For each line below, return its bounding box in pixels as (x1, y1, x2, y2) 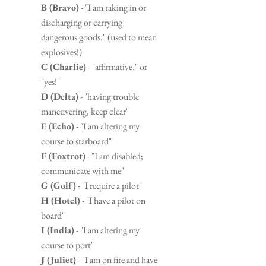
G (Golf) (41, 179, 76, 192)
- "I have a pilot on (80, 194, 145, 207)
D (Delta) (41, 90, 78, 103)
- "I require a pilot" (76, 179, 142, 192)
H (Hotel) (41, 194, 80, 207)
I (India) (41, 223, 74, 236)
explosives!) (41, 45, 82, 58)
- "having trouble (78, 90, 139, 103)
